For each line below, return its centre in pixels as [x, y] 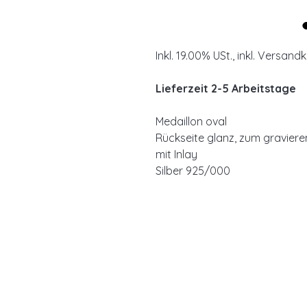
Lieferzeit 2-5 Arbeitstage [226, 88]
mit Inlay [176, 154]
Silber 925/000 [193, 171]
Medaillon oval [191, 121]
